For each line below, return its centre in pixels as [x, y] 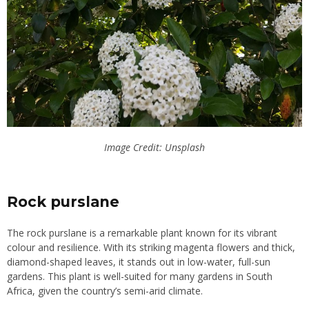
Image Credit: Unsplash [154, 147]
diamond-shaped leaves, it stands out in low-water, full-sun [139, 261]
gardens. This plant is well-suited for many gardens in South [140, 276]
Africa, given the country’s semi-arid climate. [105, 290]
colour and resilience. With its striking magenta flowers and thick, [151, 247]
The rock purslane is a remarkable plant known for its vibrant [142, 232]
